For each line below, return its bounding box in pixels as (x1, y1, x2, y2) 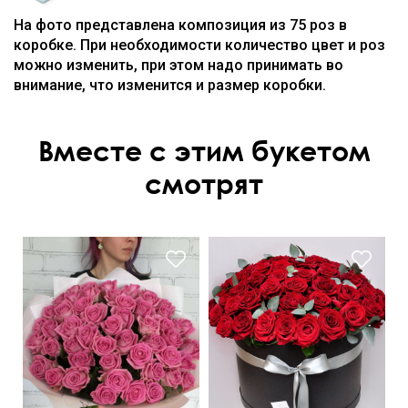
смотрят (145, 166, 263, 200)
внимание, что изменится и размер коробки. (14, 76, 326, 94)
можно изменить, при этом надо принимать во (14, 56, 343, 74)
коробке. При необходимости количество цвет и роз (14, 36, 385, 54)
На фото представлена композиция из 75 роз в (14, 15, 347, 34)
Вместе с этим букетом (37, 133, 371, 168)
